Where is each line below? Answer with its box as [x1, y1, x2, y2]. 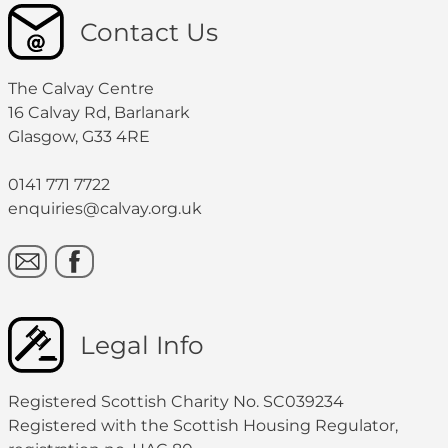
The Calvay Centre [8, 79, 154, 98]
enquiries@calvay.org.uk [8, 199, 202, 218]
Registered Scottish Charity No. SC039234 [8, 392, 344, 411]
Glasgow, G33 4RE [8, 127, 150, 146]
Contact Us [80, 17, 218, 47]
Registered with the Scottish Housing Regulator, [8, 416, 398, 435]
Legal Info [80, 330, 204, 360]
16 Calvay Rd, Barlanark [8, 103, 190, 122]
